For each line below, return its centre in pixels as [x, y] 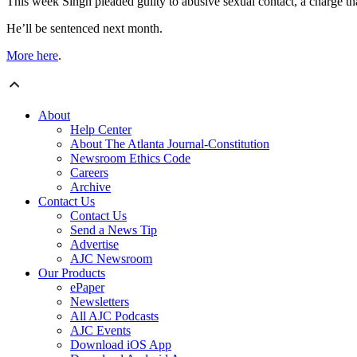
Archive [90, 187]
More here [32, 56]
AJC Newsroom [111, 259]
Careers [89, 173]
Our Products [72, 273]
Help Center [101, 130]
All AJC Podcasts [114, 316]
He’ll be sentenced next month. [84, 29]
